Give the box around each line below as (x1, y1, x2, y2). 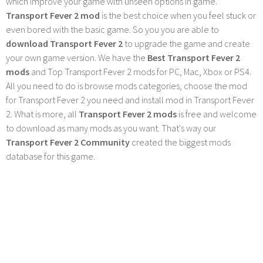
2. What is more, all (6, 107, 79, 120)
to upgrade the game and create (123, 37, 250, 49)
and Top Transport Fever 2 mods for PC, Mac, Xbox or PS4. (29, 65, 251, 77)
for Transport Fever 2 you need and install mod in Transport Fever (6, 93, 254, 106)
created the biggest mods (130, 136, 231, 148)
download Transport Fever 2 (6, 37, 123, 49)
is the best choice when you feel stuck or (100, 9, 256, 21)
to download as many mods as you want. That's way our (6, 122, 216, 134)
